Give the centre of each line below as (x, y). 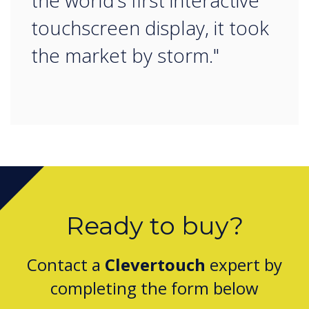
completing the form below (154, 288)
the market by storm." (125, 56)
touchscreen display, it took (150, 28)
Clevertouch (155, 265)
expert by (244, 265)
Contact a (66, 265)
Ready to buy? (154, 226)
